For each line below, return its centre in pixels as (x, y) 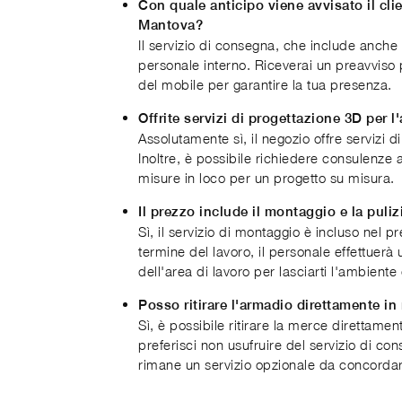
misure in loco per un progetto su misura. (267, 178)
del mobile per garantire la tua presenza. (265, 84)
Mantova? (170, 25)
